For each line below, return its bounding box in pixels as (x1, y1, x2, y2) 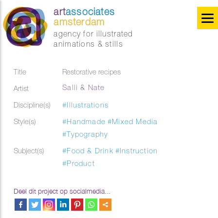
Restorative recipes (62, 68, 121, 76)
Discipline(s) (14, 101, 51, 109)
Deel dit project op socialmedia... (14, 187, 111, 195)
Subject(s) (14, 146, 45, 155)
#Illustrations (62, 101, 109, 109)
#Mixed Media (108, 117, 158, 126)
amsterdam (54, 16, 105, 27)
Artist (14, 84, 29, 92)
